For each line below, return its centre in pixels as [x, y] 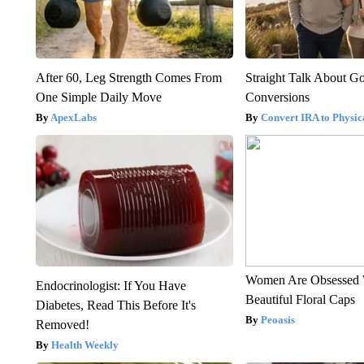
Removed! [62, 324]
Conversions [278, 97]
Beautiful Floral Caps [301, 299]
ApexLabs [73, 117]
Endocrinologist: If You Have [110, 285]
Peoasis [278, 319]
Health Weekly [84, 344]
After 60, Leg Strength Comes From [128, 77]
